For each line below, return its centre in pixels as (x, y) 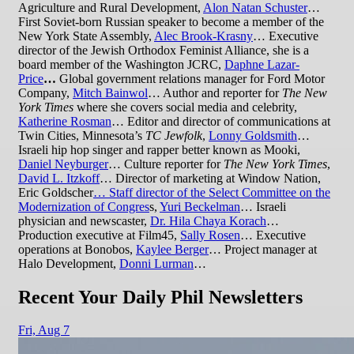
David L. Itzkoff (59, 178)
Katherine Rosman (65, 121)
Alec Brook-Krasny (203, 36)
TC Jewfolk (174, 135)
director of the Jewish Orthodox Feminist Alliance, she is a (164, 50)
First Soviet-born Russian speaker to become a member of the (171, 21)
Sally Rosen (210, 235)
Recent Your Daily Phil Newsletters (160, 297)
